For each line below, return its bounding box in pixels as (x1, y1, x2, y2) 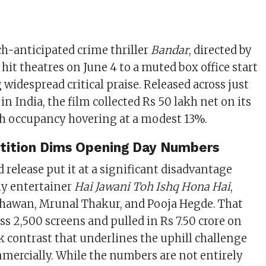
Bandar (151, 43, 189, 57)
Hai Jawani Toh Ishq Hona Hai (74, 180, 231, 194)
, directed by (189, 43, 252, 57)
